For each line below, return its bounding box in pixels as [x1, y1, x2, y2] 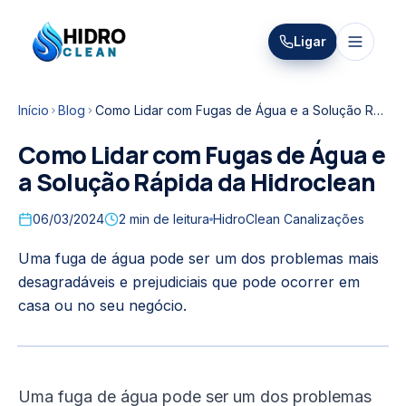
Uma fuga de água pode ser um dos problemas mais [18, 249, 379, 267]
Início [18, 102, 49, 118]
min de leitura [126, 211, 209, 227]
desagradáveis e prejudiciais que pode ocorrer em [18, 273, 360, 291]
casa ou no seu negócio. [18, 296, 187, 314]
